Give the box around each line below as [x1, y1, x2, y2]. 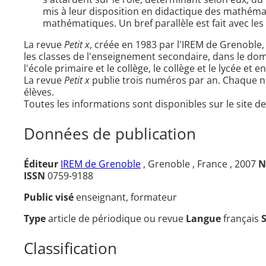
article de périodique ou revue [48, 212, 186, 226]
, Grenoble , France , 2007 [141, 157, 258, 171]
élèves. [24, 85, 54, 99]
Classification [24, 238, 117, 259]
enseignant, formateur [76, 191, 177, 204]
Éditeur [24, 157, 58, 171]
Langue [186, 212, 223, 226]
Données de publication [24, 123, 196, 144]
